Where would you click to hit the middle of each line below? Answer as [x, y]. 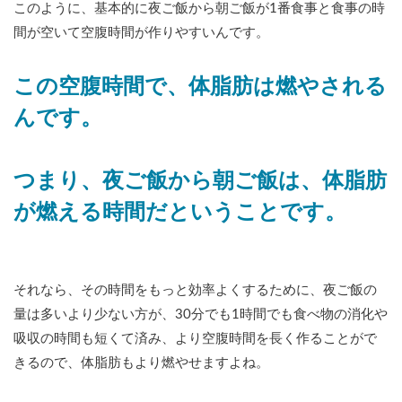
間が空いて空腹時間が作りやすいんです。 [141, 33]
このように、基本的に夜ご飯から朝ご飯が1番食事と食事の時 [199, 9]
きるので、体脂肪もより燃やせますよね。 [141, 363]
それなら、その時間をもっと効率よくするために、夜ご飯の [195, 291]
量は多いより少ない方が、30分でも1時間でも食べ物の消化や [201, 315]
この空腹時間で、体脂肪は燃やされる [200, 87]
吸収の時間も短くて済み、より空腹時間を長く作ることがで [195, 339]
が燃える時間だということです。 [180, 213]
